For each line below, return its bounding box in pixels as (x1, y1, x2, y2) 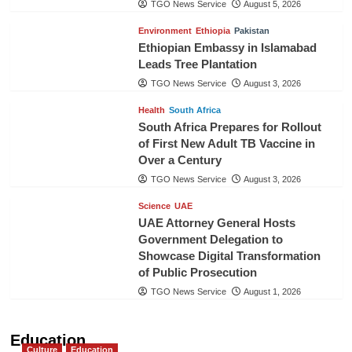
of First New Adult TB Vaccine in (137, 136, 315, 150)
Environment (137, 25, 192, 35)
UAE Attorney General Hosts (137, 215, 295, 229)
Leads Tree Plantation (137, 57, 257, 71)
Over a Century (137, 152, 222, 167)
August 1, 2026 (243, 286, 301, 296)
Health (137, 104, 165, 115)
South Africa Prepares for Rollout (137, 119, 321, 134)
